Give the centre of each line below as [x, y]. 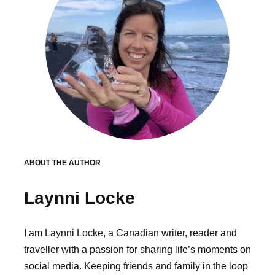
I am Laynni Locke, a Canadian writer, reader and [130, 233]
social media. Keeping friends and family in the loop [136, 266]
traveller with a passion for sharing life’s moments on [137, 249]
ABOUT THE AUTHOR [62, 162]
